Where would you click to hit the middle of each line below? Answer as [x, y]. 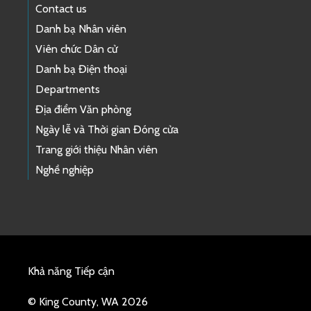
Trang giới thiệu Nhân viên [96, 150]
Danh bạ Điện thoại [81, 69]
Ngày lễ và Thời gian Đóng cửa [107, 130]
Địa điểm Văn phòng [83, 110]
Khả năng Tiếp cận [71, 271]
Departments [68, 90]
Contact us [61, 9]
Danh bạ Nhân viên [81, 29]
